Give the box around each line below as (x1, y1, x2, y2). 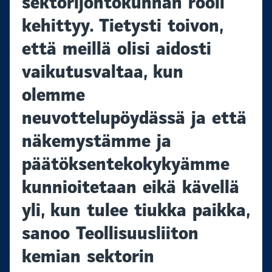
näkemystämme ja (22, 129, 171, 154)
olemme (22, 83, 85, 107)
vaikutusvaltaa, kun (22, 59, 183, 84)
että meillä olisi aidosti (22, 36, 211, 61)
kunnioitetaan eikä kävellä (22, 175, 239, 200)
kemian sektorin (22, 244, 154, 269)
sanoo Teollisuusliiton (22, 221, 199, 246)
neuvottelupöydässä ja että (22, 106, 246, 131)
